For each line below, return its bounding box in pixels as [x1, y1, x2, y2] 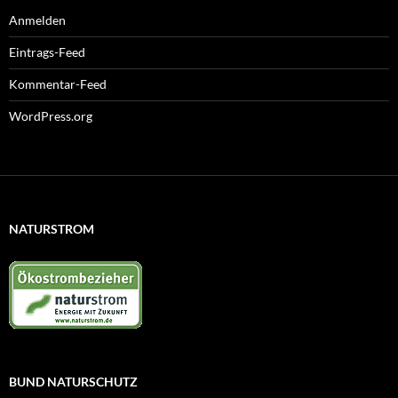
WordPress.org [9, 107, 92, 123]
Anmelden [9, 12, 66, 28]
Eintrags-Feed [9, 44, 85, 60]
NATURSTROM [9, 220, 94, 236]
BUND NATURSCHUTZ [9, 373, 138, 389]
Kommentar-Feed [9, 76, 107, 92]
